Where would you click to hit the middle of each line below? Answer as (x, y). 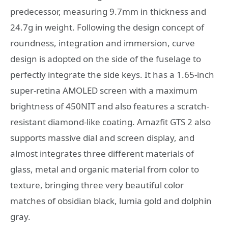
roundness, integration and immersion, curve (103, 43)
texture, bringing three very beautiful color (97, 185)
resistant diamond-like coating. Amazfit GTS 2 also (110, 122)
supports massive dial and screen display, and (102, 138)
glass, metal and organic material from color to (105, 169)
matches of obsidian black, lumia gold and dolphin (111, 201)
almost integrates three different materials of (102, 154)
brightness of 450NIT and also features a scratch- (110, 106)
